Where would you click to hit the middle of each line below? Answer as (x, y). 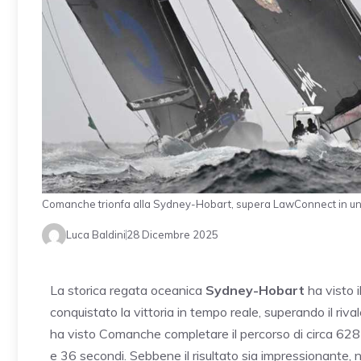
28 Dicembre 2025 (172, 235)
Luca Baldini (96, 235)
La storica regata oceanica (128, 290)
